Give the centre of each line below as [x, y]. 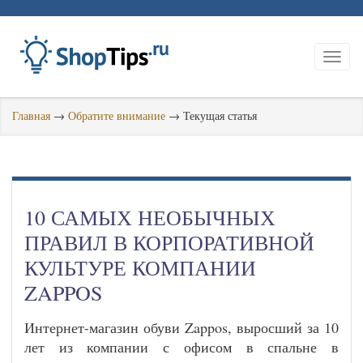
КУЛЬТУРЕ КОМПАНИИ [140, 267]
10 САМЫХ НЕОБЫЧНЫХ [150, 217]
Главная [31, 115]
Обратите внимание [117, 115]
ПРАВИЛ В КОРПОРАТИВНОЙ [169, 242]
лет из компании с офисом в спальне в [181, 347]
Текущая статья [220, 115]
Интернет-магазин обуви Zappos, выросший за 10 [181, 327]
